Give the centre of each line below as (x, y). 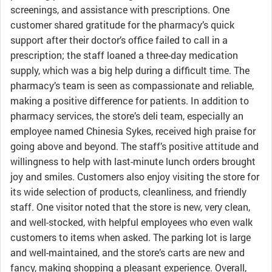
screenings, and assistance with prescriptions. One (120, 9)
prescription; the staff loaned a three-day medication (124, 55)
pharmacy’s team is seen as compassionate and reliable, (132, 85)
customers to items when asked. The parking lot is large (131, 237)
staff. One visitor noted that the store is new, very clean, (130, 207)
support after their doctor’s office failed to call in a (119, 40)
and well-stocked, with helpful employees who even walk (131, 222)
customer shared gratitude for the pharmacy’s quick (122, 25)
